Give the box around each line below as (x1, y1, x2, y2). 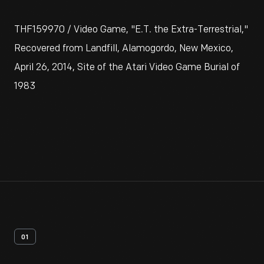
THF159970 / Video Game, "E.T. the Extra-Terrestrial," (14, 24, 248, 35)
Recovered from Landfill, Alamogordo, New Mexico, (14, 43, 233, 54)
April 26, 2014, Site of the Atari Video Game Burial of (14, 62, 240, 73)
